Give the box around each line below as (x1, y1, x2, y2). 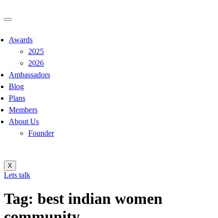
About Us (9, 117, 39, 126)
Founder (28, 129, 54, 137)
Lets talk (4, 171, 30, 179)
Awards (9, 36, 33, 44)
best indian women (37, 190, 163, 208)
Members (9, 106, 37, 114)
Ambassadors (9, 71, 50, 79)
